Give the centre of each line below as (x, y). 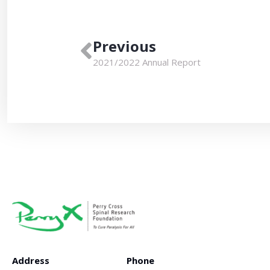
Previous (124, 46)
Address (31, 260)
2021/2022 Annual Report (147, 62)
